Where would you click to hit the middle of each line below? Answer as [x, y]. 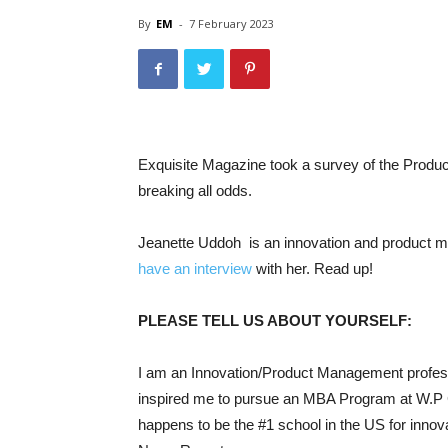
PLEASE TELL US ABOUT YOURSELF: [275, 320]
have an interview [195, 268]
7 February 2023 [231, 23]
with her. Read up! [312, 268]
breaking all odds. [195, 190]
